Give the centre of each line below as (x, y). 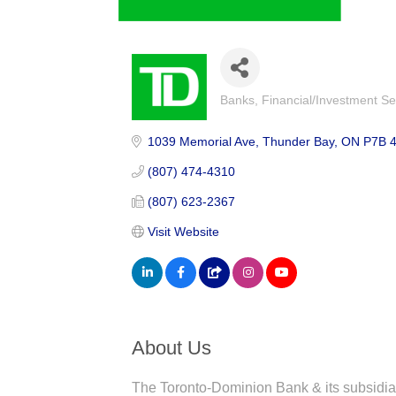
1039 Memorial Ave (201, 141)
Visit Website (183, 231)
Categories (253, 110)
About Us (172, 347)
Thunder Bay (298, 141)
